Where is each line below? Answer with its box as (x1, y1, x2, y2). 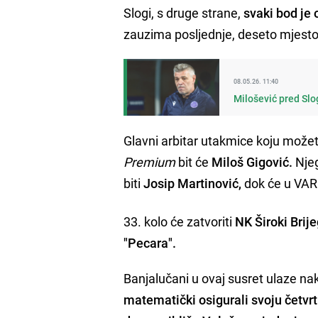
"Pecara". (124, 234, 177, 251)
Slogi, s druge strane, (124, 4, 241, 21)
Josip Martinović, (143, 174, 242, 192)
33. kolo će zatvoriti (124, 212, 236, 230)
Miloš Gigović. (212, 153, 293, 170)
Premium (124, 153, 176, 170)
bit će (175, 153, 212, 170)
